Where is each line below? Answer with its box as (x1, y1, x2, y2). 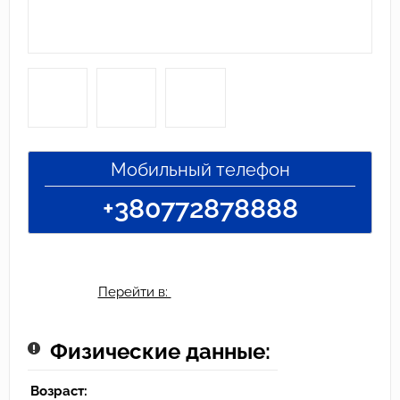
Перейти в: (97, 284, 171, 301)
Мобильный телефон (110, 159, 290, 181)
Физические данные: (50, 338, 271, 365)
